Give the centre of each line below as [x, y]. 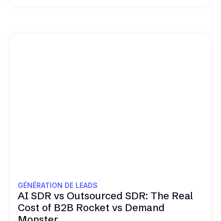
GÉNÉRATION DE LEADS [58, 185]
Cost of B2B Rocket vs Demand [91, 208]
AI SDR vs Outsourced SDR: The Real [105, 196]
